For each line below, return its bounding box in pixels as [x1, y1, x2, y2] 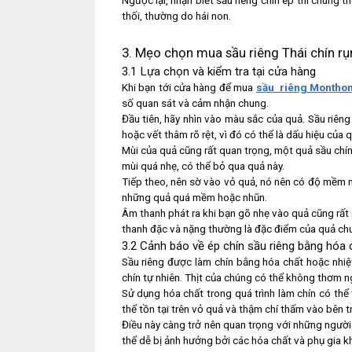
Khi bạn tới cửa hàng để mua [121, 81, 256, 93]
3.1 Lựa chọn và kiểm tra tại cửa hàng [121, 64, 316, 79]
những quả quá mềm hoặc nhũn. [121, 191, 267, 203]
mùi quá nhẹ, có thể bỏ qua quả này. [121, 159, 284, 172]
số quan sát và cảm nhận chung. [121, 97, 269, 109]
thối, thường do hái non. [121, 10, 231, 23]
